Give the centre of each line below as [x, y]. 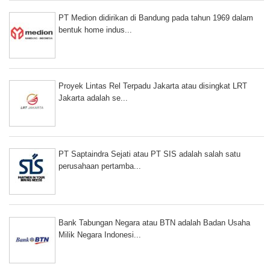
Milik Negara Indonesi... [100, 234]
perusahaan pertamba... [100, 166]
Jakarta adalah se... [93, 98]
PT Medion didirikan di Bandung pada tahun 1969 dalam [156, 17]
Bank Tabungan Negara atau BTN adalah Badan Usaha [154, 222]
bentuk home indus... [95, 30]
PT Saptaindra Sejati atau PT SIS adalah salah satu [149, 154]
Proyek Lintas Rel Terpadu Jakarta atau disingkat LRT [153, 86]
